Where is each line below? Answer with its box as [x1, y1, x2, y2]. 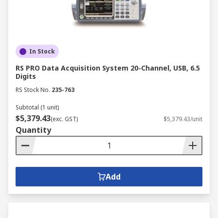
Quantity [16, 125, 51, 135]
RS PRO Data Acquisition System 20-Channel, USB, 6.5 [16, 63, 200, 73]
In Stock [29, 47, 55, 55]
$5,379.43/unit [163, 115, 202, 123]
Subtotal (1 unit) [16, 103, 59, 111]
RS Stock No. [16, 86, 50, 94]
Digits [16, 72, 36, 81]
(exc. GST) [51, 115, 78, 123]
